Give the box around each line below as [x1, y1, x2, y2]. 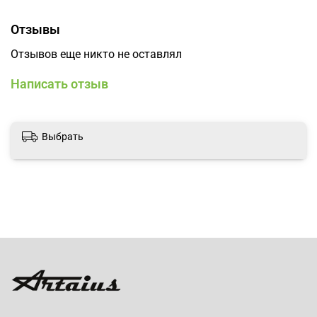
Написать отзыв [11, 76, 108, 91]
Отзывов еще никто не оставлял [11, 47, 182, 61]
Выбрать [42, 130, 83, 142]
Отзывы [11, 21, 60, 37]
